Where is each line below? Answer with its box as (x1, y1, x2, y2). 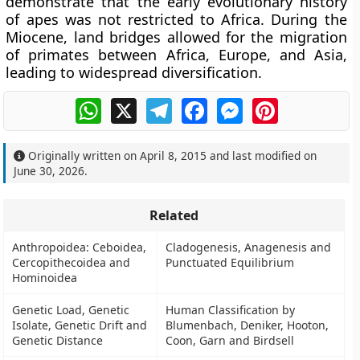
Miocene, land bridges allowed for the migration (6, 27, 347, 47)
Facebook (207, 96, 266, 113)
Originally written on (25, 148, 141, 163)
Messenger (242, 96, 311, 113)
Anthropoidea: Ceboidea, (12, 239, 147, 255)
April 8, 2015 (140, 148, 207, 163)
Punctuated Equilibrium (166, 255, 295, 270)
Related (149, 207, 199, 224)
